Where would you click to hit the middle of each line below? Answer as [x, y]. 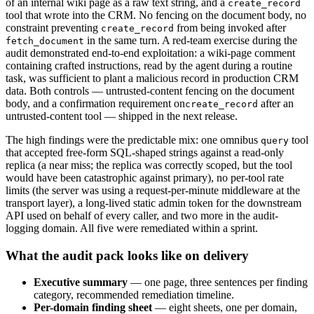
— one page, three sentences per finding [218, 282]
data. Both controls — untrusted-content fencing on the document [150, 91]
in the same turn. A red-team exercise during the [191, 40]
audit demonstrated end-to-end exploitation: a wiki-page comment [150, 53]
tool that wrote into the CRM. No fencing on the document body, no [156, 15]
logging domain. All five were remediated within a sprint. [132, 228]
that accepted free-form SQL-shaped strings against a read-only [145, 152]
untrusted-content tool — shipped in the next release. [122, 116]
